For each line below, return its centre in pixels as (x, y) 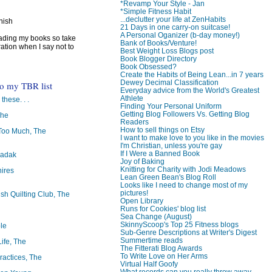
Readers (134, 121)
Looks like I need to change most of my (184, 185)
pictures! (134, 192)
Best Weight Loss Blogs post (167, 50)
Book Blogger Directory (158, 58)
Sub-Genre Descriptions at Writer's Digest (188, 232)
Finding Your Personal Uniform (171, 106)
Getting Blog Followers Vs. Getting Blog (185, 114)
